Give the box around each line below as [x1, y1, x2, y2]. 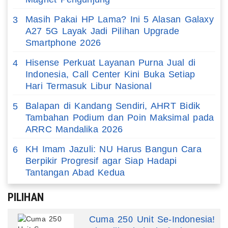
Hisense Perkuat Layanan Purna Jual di [25, 57, 195, 68]
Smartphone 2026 [25, 37, 101, 48]
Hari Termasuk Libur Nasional [25, 80, 152, 91]
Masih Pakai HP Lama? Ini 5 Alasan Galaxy [25, 14, 214, 24]
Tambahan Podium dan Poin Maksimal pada [25, 112, 214, 123]
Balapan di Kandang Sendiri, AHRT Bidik [25, 100, 201, 111]
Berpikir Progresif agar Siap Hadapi [25, 155, 177, 166]
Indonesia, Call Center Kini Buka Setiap [25, 69, 195, 79]
